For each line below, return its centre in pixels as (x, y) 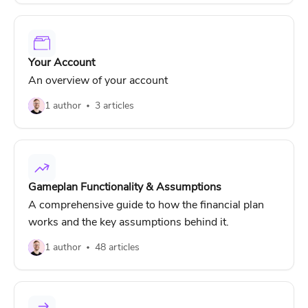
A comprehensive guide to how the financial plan (146, 205)
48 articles (117, 247)
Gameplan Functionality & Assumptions (125, 187)
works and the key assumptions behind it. (129, 222)
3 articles (114, 106)
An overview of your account (98, 80)
